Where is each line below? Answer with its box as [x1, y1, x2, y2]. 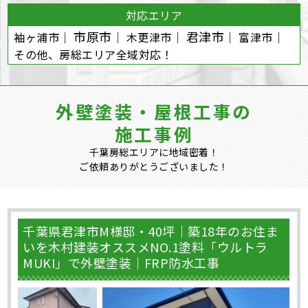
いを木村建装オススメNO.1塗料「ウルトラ [23, 238, 268, 256]
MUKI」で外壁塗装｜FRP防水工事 [23, 254, 220, 272]
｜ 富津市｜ [224, 29, 285, 46]
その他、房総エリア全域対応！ [14, 46, 173, 63]
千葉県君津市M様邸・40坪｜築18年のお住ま [23, 222, 279, 241]
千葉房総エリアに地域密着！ [89, 145, 219, 159]
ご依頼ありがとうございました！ [79, 159, 229, 174]
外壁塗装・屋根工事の [56, 98, 252, 124]
